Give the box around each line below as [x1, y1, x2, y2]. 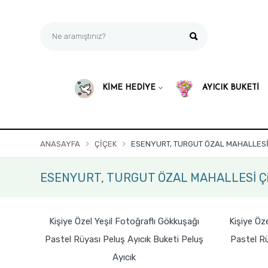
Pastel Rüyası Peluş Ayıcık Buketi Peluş [44, 234, 203, 245]
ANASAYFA [40, 139, 80, 148]
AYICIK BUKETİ [200, 84, 259, 92]
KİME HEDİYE [100, 84, 156, 92]
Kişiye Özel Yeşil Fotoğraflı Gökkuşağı [48, 216, 199, 227]
